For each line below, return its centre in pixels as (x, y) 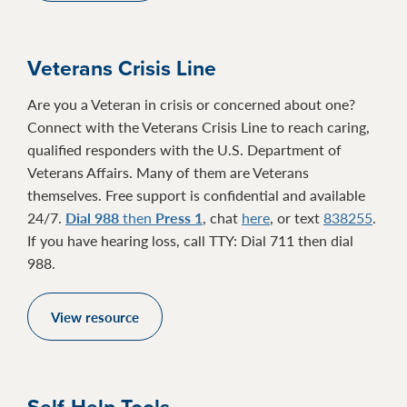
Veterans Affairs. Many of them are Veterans (168, 172)
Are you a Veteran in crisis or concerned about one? (191, 104)
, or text (297, 218)
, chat (222, 218)
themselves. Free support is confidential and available (196, 195)
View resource (95, 317)
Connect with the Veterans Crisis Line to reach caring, (199, 127)
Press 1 (179, 218)
